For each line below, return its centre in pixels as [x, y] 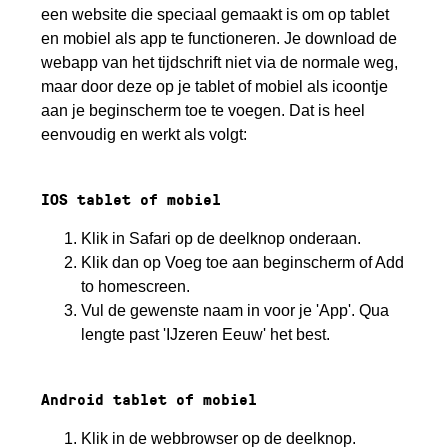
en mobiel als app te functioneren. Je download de [219, 39]
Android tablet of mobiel [149, 399]
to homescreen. [136, 287]
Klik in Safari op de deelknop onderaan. [221, 239]
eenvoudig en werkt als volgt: [144, 135]
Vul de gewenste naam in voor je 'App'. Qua [235, 311]
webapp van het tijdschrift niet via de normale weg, [220, 63]
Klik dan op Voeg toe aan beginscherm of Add [243, 263]
